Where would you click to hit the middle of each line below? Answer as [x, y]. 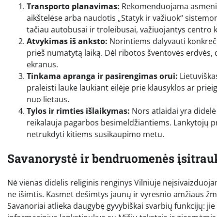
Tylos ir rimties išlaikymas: [78, 111]
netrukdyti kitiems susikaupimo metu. [95, 134]
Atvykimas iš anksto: [67, 41]
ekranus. [42, 64]
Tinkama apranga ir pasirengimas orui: [102, 76]
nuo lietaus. [48, 99]
